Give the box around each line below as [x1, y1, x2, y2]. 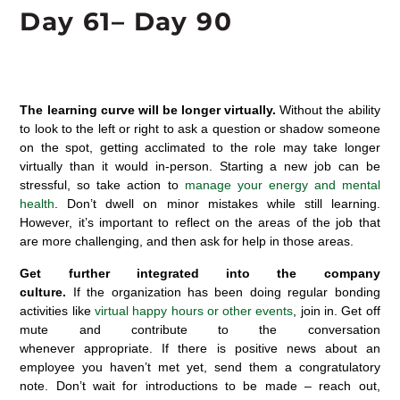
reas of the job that [265, 214, 380, 229]
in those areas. [266, 233, 358, 248]
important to [93, 214, 170, 229]
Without [279, 102, 323, 117]
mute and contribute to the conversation [20, 322, 380, 337]
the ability [322, 102, 380, 117]
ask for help [200, 233, 267, 248]
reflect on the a [174, 214, 266, 229]
